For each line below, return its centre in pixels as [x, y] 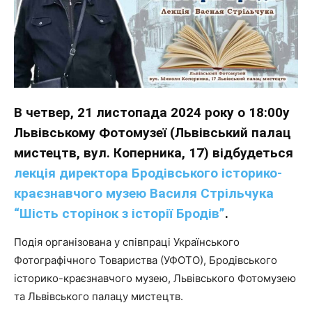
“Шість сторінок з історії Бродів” [119, 213]
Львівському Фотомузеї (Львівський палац [153, 132]
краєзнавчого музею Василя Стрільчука [144, 193]
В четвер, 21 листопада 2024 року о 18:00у [152, 112]
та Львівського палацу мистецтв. [99, 296]
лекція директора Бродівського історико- [148, 173]
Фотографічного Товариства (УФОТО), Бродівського [146, 260]
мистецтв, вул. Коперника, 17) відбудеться [154, 153]
